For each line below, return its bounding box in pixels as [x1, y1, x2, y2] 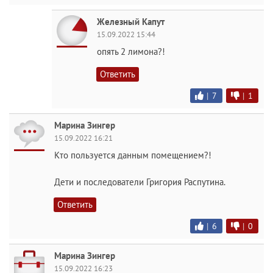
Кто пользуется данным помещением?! [54, 149, 211, 161]
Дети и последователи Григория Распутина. [54, 175, 225, 188]
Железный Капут [97, 15, 165, 27]
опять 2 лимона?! [97, 45, 165, 57]
